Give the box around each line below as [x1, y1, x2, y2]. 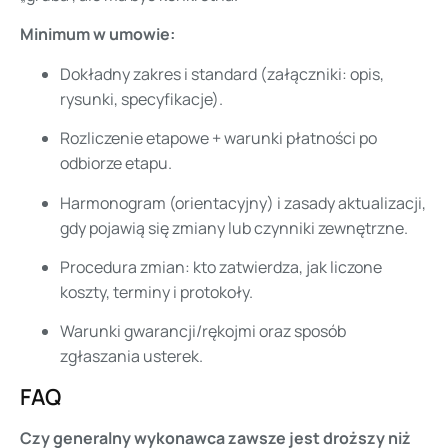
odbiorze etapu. [60, 152, 172, 175]
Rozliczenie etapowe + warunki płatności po [60, 127, 377, 150]
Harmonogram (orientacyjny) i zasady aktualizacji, [60, 191, 426, 214]
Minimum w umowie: [20, 23, 175, 46]
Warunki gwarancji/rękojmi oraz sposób [60, 320, 346, 343]
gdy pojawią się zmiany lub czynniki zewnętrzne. [60, 216, 408, 239]
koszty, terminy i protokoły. [60, 280, 253, 303]
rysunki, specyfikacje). [60, 87, 223, 110]
